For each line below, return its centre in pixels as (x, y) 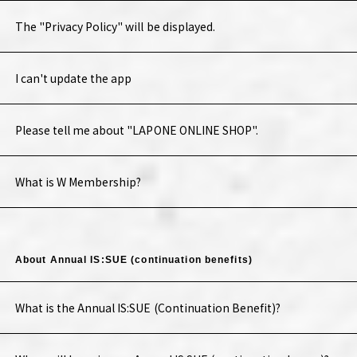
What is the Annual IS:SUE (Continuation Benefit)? (148, 308)
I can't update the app (73, 78)
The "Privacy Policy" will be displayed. (115, 27)
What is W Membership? (78, 182)
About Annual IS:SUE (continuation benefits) (133, 260)
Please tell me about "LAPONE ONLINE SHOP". (136, 130)
